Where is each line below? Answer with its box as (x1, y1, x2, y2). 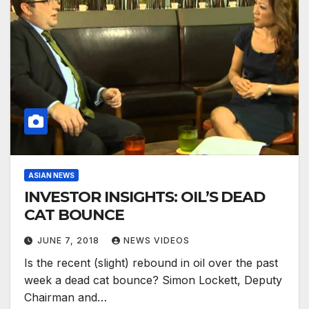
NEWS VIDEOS (123, 235, 190, 246)
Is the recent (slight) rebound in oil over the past (24, 256, 278, 270)
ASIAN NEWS (28, 171, 74, 180)
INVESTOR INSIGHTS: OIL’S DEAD (24, 188, 266, 207)
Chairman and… (24, 290, 107, 305)
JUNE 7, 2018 (37, 235, 102, 246)
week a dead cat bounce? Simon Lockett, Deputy (24, 273, 282, 288)
